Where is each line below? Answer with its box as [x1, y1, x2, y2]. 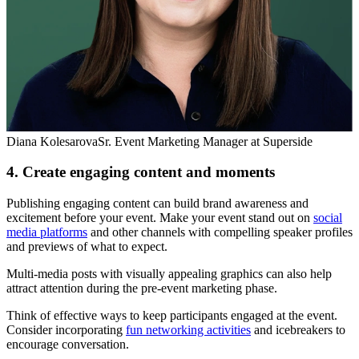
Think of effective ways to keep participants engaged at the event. [6, 309, 337, 323]
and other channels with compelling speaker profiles [87, 225, 353, 240]
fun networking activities [126, 323, 251, 337]
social [313, 211, 342, 225]
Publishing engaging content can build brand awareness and [6, 196, 309, 211]
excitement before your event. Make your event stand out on [6, 211, 313, 225]
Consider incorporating [6, 323, 126, 337]
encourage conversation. [6, 337, 129, 352]
